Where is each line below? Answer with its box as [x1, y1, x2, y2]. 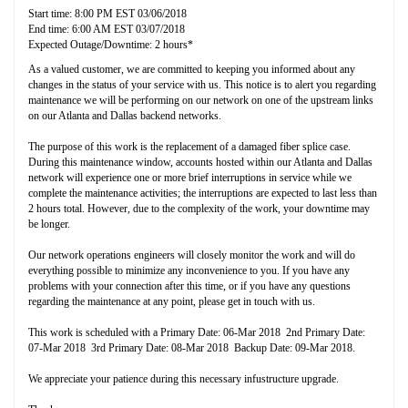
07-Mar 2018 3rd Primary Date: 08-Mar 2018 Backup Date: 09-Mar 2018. [28, 341, 355, 354]
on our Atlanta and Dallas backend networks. [28, 108, 221, 122]
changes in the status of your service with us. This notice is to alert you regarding [28, 77, 376, 91]
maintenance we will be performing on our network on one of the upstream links [28, 93, 373, 107]
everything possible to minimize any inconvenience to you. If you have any [28, 263, 350, 277]
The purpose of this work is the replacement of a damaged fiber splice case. [28, 139, 351, 153]
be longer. [28, 217, 70, 230]
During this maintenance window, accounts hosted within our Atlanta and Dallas [28, 155, 372, 168]
